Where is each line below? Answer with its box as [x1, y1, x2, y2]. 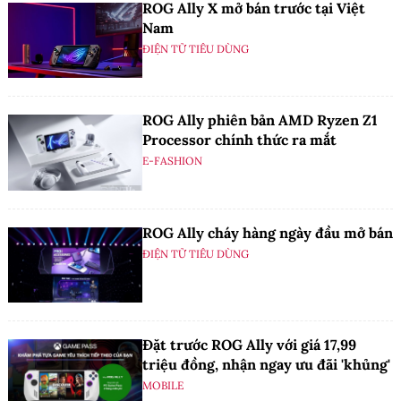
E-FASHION [142, 154, 202, 168]
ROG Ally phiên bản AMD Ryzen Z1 [142, 111, 378, 130]
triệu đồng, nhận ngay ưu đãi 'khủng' [142, 355, 390, 374]
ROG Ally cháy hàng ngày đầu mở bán [142, 223, 393, 242]
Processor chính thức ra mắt [142, 131, 337, 149]
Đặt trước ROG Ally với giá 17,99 [142, 336, 356, 354]
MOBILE [142, 379, 183, 393]
